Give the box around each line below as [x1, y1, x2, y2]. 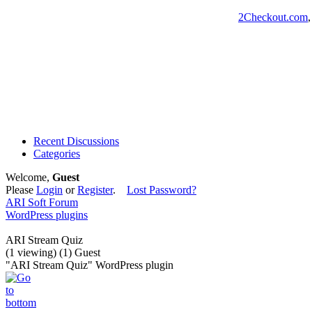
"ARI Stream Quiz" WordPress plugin [6, 259, 173, 271]
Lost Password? [127, 184, 196, 196]
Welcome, [6, 171, 52, 183]
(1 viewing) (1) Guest [6, 247, 100, 258]
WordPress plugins [6, 209, 88, 221]
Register [77, 184, 113, 196]
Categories [33, 148, 80, 159]
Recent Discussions [33, 135, 119, 147]
